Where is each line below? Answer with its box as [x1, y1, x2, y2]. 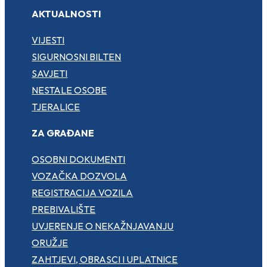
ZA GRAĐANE [32, 126, 95, 139]
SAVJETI [32, 67, 68, 79]
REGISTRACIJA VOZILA [32, 186, 133, 198]
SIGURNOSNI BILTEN [32, 50, 122, 63]
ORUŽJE [32, 236, 69, 249]
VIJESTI [32, 33, 65, 46]
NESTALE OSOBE [32, 83, 107, 96]
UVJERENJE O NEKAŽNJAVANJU [32, 219, 174, 232]
